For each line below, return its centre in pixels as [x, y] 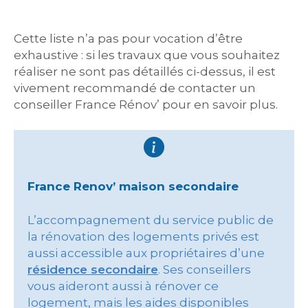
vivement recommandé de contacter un [135, 88]
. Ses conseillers [205, 269]
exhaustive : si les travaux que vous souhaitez [147, 55]
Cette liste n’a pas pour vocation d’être [128, 38]
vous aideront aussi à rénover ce [123, 286]
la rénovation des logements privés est [143, 236]
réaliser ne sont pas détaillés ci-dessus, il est [145, 71]
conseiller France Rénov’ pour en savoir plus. [146, 104]
